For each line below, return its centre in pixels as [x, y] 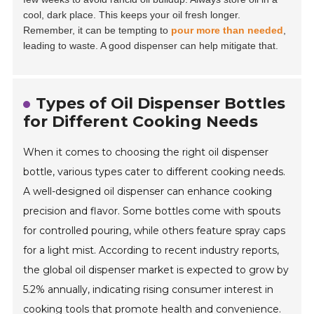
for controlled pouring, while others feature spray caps [155, 231]
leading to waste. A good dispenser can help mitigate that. [151, 46]
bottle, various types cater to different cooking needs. [155, 172]
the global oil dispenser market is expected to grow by [156, 270]
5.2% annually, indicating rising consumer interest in [149, 290]
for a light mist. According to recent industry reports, [151, 251]
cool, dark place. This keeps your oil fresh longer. [132, 15]
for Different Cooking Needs [141, 122]
